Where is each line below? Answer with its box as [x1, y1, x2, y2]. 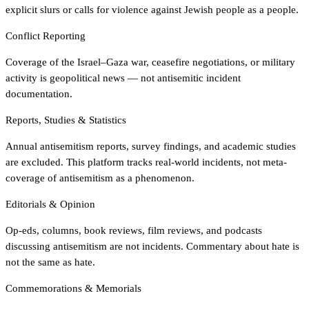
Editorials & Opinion [6, 199, 95, 210]
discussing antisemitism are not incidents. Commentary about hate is [6, 241, 299, 252]
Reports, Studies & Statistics [6, 114, 126, 126]
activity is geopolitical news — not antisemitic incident [6, 72, 241, 84]
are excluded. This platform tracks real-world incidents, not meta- [6, 157, 287, 168]
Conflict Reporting [6, 30, 86, 42]
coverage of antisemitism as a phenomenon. [6, 172, 195, 184]
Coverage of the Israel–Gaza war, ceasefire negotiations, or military [6, 57, 295, 68]
